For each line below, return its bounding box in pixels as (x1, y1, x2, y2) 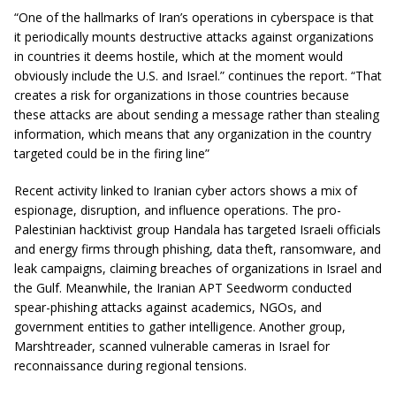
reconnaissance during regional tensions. (14, 357, 247, 375)
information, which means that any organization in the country (14, 126, 371, 143)
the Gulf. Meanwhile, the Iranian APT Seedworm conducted (14, 279, 352, 297)
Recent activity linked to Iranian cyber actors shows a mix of (14, 182, 357, 200)
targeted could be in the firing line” (14, 145, 209, 163)
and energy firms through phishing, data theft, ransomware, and (14, 240, 381, 258)
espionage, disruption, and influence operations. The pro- (14, 202, 341, 219)
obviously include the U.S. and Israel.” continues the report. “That (14, 67, 382, 85)
